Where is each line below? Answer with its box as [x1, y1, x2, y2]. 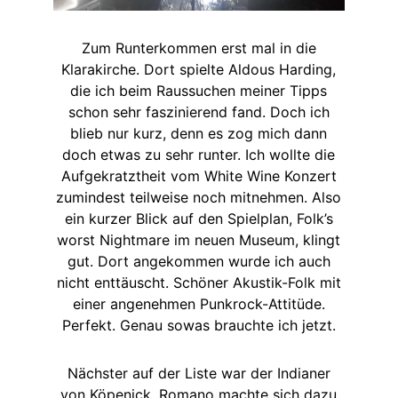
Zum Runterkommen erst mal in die [81, 39, 316, 58]
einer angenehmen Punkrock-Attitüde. [72, 295, 325, 314]
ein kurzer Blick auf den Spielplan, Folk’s [64, 210, 333, 228]
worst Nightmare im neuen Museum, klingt [57, 231, 341, 250]
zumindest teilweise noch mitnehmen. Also [56, 188, 342, 207]
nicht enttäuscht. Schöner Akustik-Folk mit [56, 274, 341, 292]
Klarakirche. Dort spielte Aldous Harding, [61, 60, 337, 79]
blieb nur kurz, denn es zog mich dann [70, 124, 328, 143]
